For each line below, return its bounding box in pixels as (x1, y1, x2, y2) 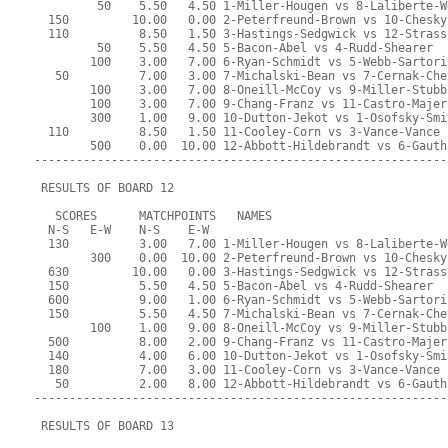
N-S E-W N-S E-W (34, 223, 210, 238)
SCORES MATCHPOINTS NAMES (34, 209, 273, 224)
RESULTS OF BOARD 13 (34, 419, 175, 434)
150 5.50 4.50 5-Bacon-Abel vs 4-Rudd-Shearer (34, 279, 434, 294)
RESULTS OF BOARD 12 (34, 181, 175, 196)
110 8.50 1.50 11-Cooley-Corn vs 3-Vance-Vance (34, 125, 441, 140)
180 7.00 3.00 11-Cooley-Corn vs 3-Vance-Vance (34, 363, 441, 378)
